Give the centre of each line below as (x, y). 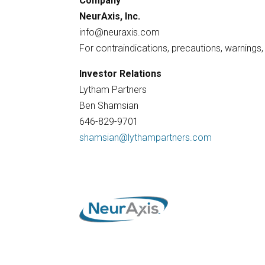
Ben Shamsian (109, 105)
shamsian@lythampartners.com (146, 137)
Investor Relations (121, 73)
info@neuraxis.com (120, 32)
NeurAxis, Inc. (110, 16)
